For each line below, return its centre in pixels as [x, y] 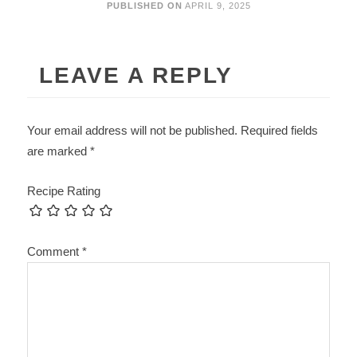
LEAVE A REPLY [136, 76]
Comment [55, 252]
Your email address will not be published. [133, 131]
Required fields [280, 131]
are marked [59, 151]
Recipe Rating [64, 191]
